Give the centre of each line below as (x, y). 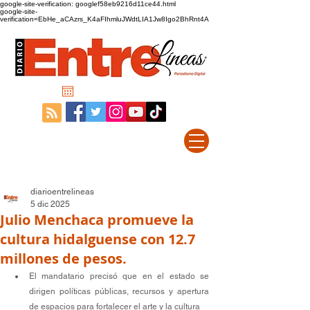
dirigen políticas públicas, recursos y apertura (119, 291)
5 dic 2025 (50, 204)
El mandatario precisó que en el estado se (119, 276)
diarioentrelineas (62, 192)
